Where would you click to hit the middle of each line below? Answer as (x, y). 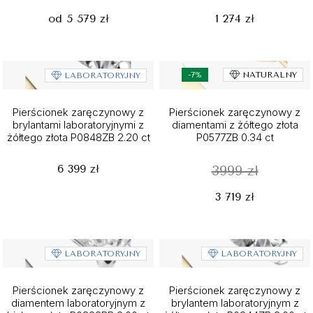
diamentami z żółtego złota (235, 125)
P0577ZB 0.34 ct (235, 137)
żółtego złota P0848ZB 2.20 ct (78, 137)
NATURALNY (270, 75)
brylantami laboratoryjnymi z (78, 125)
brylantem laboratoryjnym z (235, 303)
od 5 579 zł (78, 19)
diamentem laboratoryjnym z (78, 303)
